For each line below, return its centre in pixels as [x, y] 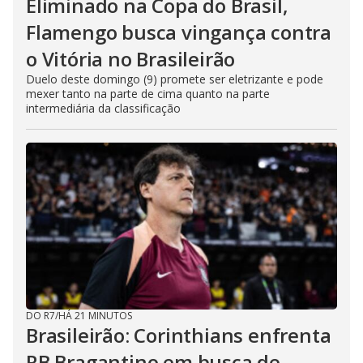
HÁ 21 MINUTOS [95, 316]
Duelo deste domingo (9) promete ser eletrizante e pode [175, 79]
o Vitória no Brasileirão [131, 59]
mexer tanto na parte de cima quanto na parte [148, 94]
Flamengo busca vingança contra [179, 32]
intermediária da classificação [103, 108]
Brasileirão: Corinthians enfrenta [179, 335]
